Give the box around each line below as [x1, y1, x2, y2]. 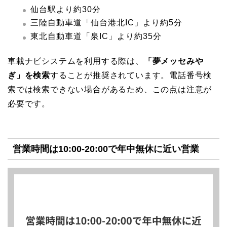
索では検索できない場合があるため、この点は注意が [8, 85, 212, 94]
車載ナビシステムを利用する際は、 [8, 57, 144, 65]
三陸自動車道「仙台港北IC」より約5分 [30, 18, 182, 27]
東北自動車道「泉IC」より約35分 [30, 32, 162, 41]
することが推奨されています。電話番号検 [50, 71, 212, 80]
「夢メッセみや [143, 57, 204, 65]
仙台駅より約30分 [30, 5, 101, 14]
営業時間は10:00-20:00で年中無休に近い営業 [13, 143, 199, 155]
